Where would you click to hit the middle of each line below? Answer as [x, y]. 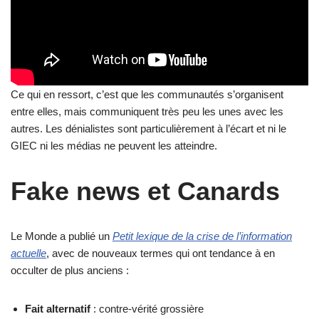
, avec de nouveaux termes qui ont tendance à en [161, 253]
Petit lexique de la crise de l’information [202, 236]
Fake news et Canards [145, 191]
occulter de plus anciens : [70, 270]
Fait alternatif [58, 308]
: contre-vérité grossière [147, 308]
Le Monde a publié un [62, 236]
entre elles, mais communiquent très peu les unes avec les [147, 111]
